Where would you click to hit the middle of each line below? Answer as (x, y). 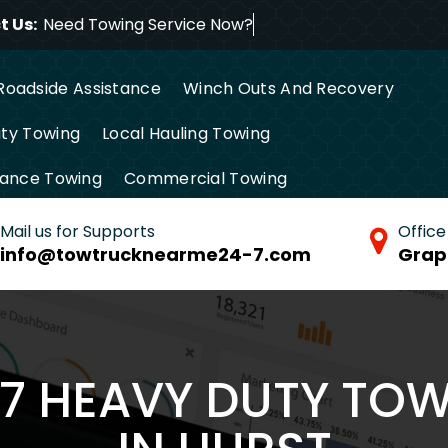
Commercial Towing (206, 178)
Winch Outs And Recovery (288, 88)
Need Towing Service (124, 24)
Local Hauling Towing (186, 133)
